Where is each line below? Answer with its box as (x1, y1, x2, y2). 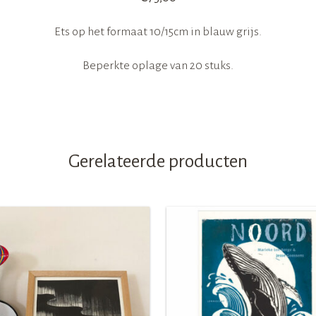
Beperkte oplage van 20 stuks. (83, 59, 233, 72)
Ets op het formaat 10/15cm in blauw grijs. (54, 25, 262, 38)
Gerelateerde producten (68, 151, 248, 171)
